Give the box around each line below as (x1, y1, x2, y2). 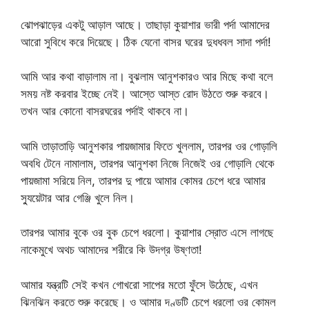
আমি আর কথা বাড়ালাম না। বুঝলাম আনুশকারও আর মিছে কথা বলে (21, 70, 273, 83)
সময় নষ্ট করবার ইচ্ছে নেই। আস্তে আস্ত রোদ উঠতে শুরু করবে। (21, 87, 269, 101)
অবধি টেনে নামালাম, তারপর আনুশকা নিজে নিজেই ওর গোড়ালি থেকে (21, 156, 275, 170)
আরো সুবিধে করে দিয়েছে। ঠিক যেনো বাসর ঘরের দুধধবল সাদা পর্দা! (21, 34, 271, 49)
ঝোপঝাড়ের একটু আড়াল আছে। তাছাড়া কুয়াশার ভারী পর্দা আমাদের (21, 17, 270, 32)
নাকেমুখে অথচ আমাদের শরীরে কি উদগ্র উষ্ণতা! (21, 243, 202, 257)
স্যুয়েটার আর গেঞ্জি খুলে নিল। (21, 190, 134, 205)
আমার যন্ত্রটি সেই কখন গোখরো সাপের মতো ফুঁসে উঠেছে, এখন (21, 277, 258, 292)
